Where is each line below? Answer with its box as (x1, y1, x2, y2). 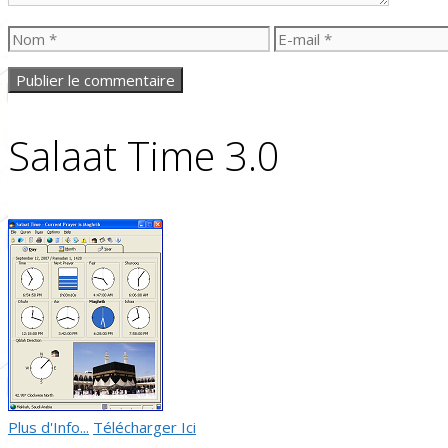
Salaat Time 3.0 (8, 128, 280, 184)
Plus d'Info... (8, 417, 89, 438)
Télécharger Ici (93, 417, 196, 438)
